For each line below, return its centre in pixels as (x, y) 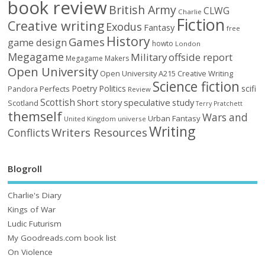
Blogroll (25, 168)
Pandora (23, 89)
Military (149, 57)
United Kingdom (90, 118)
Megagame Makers (98, 58)
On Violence (30, 252)
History (129, 41)
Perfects (55, 88)
